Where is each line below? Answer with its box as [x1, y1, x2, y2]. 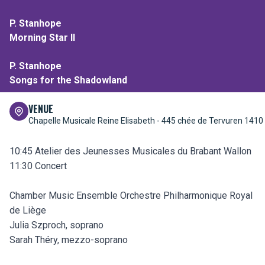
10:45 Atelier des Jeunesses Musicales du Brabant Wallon [9, 146, 251, 157]
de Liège [9, 205, 46, 216]
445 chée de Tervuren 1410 [161, 116, 263, 126]
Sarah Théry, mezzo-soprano [9, 234, 128, 246]
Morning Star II [9, 32, 75, 44]
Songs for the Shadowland [9, 75, 127, 86]
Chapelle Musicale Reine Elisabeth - [28, 116, 161, 126]
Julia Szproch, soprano [9, 219, 104, 231]
